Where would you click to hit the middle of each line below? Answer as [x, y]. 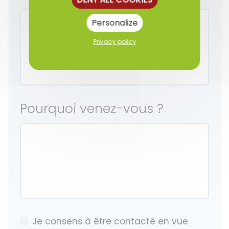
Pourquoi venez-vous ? [92, 109]
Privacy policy [114, 42]
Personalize [114, 23]
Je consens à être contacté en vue [110, 222]
